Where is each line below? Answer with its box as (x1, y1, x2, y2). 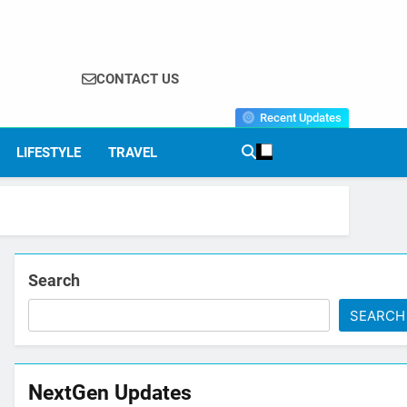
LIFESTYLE (16, 144, 82, 162)
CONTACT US (96, 70, 179, 87)
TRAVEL (108, 144, 158, 162)
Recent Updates (260, 111, 342, 125)
